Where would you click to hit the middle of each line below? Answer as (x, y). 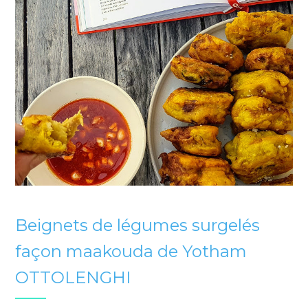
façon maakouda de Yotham (131, 252)
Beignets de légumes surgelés (138, 225)
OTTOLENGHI (73, 278)
